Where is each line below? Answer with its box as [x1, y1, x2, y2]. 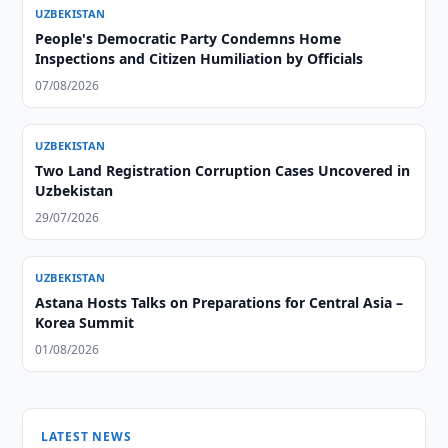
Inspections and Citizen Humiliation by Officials [35, 49, 364, 68]
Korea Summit [35, 313, 135, 332]
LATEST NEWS [41, 428, 132, 445]
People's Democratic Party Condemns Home [35, 29, 342, 48]
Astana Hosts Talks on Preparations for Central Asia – [35, 293, 404, 312]
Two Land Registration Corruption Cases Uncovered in [35, 161, 411, 180]
